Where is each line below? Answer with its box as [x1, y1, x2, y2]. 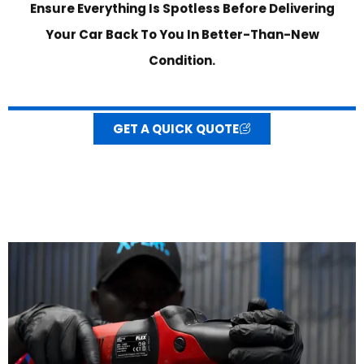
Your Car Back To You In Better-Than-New [45, 28, 319, 46]
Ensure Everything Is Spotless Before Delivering [29, 2, 335, 20]
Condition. [149, 54, 215, 72]
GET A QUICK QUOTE [113, 119, 239, 137]
